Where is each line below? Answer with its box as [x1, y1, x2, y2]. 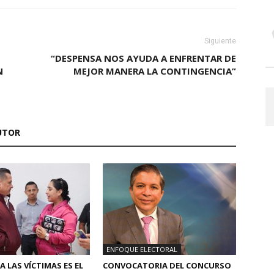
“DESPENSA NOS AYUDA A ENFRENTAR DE [51, 51, 236, 64]
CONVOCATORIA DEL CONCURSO [103, 259, 231, 271]
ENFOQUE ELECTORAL [106, 244, 177, 254]
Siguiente [204, 36, 236, 45]
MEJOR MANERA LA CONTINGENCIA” [73, 64, 236, 77]
